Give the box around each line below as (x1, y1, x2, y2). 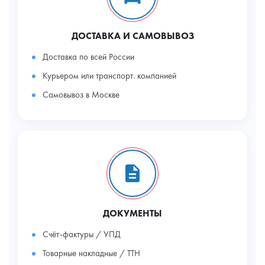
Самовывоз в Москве (43, 88, 119, 101)
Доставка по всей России (43, 50, 134, 63)
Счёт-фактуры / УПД (43, 228, 121, 240)
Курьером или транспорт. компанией (43, 69, 176, 82)
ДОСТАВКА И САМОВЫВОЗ (71, 29, 194, 42)
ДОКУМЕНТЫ (103, 206, 162, 219)
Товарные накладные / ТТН (43, 247, 140, 259)
